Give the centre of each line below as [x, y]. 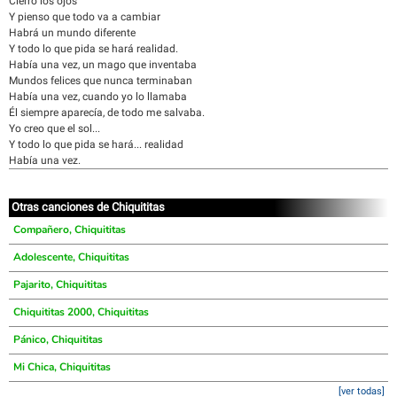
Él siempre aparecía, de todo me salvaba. [107, 113]
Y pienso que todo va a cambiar [85, 17]
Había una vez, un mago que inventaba [103, 65]
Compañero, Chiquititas [70, 230]
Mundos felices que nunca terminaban [101, 81]
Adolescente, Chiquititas [71, 257]
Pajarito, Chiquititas [60, 284]
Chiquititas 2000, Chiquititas [81, 312]
